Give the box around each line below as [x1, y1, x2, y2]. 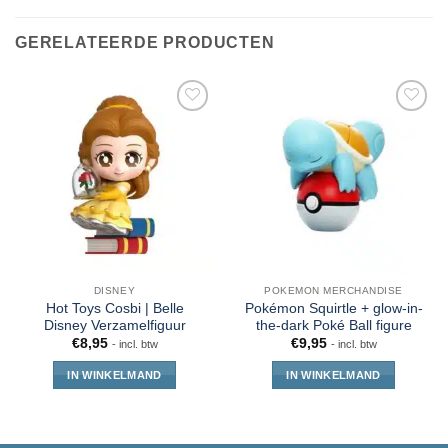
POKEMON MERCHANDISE [264, 284, 403, 296]
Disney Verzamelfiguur [43, 317, 186, 333]
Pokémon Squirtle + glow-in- [244, 300, 423, 316]
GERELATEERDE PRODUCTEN [15, 33, 275, 51]
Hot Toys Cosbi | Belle [45, 300, 184, 316]
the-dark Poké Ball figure [255, 317, 412, 333]
